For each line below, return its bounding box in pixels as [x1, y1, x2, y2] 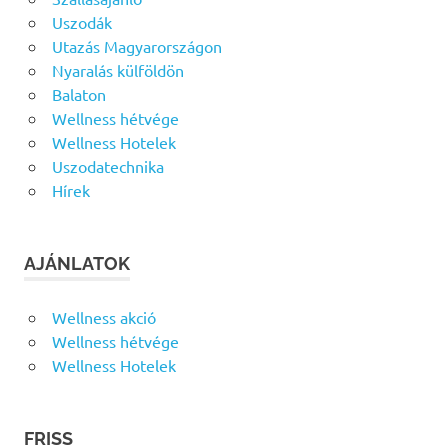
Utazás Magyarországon [51, 35, 222, 56]
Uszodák [51, 11, 112, 32]
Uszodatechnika [51, 155, 164, 176]
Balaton [51, 83, 106, 104]
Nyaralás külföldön [51, 59, 184, 80]
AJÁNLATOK [24, 252, 130, 274]
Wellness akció [51, 306, 156, 327]
